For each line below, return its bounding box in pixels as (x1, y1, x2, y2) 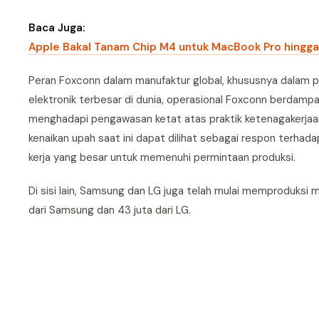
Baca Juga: (28, 21, 85, 35)
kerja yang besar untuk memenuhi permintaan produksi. (28, 150, 296, 164)
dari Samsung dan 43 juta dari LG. (28, 203, 191, 217)
